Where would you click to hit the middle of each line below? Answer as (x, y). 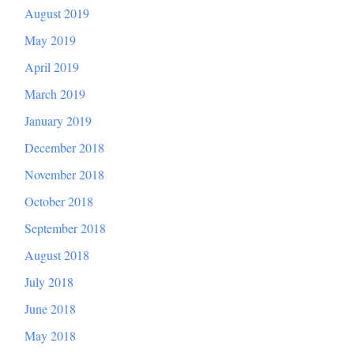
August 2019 (57, 13)
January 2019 (58, 121)
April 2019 (52, 67)
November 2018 (64, 175)
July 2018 (49, 282)
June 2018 (50, 309)
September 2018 (65, 228)
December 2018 (64, 148)
